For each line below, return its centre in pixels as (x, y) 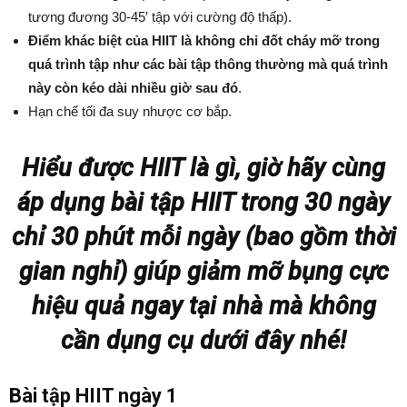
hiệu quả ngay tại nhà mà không (203, 306)
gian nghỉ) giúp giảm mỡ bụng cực (203, 272)
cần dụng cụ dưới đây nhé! (203, 341)
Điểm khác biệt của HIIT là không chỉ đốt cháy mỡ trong (204, 40)
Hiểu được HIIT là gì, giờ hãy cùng (203, 168)
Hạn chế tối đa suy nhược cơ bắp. (130, 111)
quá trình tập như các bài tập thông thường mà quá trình (208, 64)
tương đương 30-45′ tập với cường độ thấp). (160, 17)
